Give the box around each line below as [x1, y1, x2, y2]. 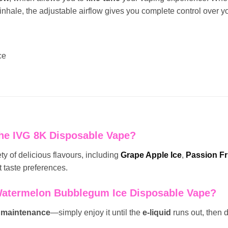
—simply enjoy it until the [50, 208, 142, 217]
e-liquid [142, 208, 171, 217]
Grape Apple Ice [121, 151, 182, 160]
